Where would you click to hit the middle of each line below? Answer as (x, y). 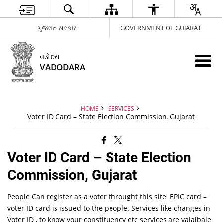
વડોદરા (50, 56)
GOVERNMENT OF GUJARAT (161, 28)
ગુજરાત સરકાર (57, 28)
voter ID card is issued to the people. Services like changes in (109, 208)
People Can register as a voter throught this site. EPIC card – (107, 196)
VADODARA (63, 67)
